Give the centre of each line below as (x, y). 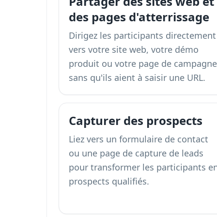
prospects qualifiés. (109, 181)
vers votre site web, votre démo (134, 49)
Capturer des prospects (136, 120)
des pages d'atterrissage (139, 17)
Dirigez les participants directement (142, 35)
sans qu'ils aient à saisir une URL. (137, 77)
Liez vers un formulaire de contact (139, 139)
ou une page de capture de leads (136, 153)
